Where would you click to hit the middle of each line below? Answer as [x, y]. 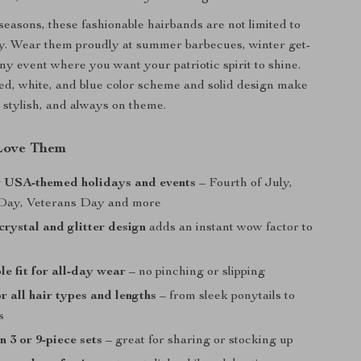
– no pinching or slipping [196, 272]
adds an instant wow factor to [230, 228]
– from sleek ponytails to [226, 297]
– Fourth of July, [245, 184]
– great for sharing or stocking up [198, 341]
